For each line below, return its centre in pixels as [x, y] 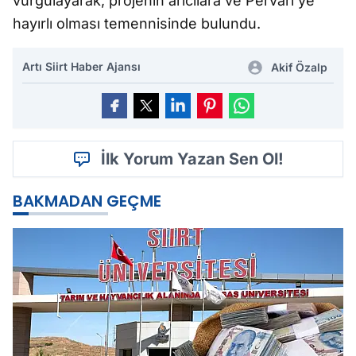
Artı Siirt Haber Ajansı [81, 66]
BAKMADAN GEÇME [87, 201]
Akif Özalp [299, 67]
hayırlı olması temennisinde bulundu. [137, 23]
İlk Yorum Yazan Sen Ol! [192, 159]
